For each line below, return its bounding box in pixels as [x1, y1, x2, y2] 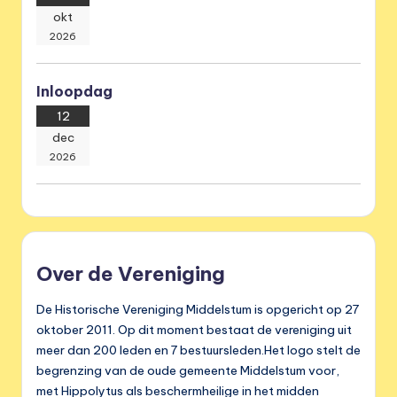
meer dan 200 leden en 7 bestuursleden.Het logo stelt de [36, 341, 361, 358]
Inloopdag [36, 82, 113, 100]
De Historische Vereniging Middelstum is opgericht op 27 [36, 300, 359, 317]
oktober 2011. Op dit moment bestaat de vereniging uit [36, 321, 352, 338]
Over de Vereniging [36, 261, 225, 286]
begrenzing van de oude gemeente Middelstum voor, [36, 362, 339, 378]
